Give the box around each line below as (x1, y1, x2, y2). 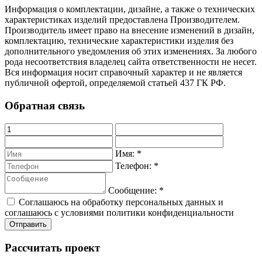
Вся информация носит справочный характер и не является (5, 67, 242, 78)
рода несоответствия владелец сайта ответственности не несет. (5, 57, 257, 67)
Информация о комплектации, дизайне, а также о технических (5, 4, 255, 15)
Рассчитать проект (5, 241, 100, 254)
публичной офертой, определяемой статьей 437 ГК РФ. (5, 78, 226, 88)
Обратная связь (5, 99, 85, 112)
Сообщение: (108, 185, 159, 195)
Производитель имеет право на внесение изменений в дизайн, (5, 25, 254, 36)
